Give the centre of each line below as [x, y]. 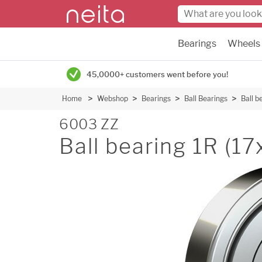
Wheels [244, 44]
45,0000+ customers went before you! [157, 74]
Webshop [113, 99]
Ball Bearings [206, 99]
